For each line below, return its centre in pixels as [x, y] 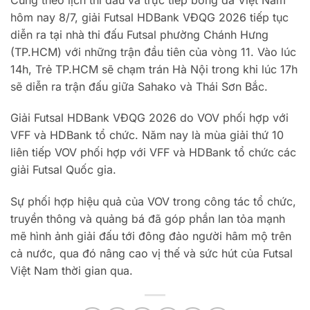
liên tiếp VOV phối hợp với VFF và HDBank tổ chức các [153, 153]
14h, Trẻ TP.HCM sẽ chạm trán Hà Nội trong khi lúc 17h [154, 69]
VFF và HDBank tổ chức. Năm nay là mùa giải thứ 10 [147, 135]
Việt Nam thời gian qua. [72, 271]
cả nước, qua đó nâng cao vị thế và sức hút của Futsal [152, 254]
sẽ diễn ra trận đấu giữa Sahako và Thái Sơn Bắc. [139, 86]
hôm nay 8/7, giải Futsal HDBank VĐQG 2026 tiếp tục [149, 17]
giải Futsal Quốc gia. [63, 170]
